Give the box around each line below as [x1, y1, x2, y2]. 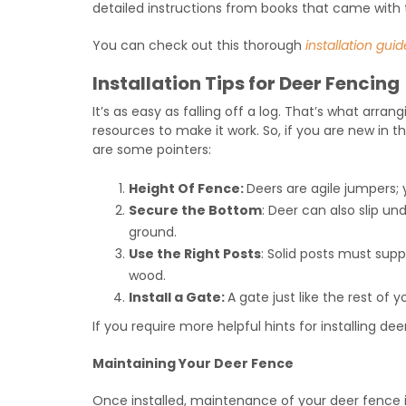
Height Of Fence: [129, 179, 246, 198]
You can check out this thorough [92, 36, 302, 54]
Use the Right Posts [129, 245, 261, 263]
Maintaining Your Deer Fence [92, 354, 294, 372]
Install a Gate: [129, 288, 227, 306]
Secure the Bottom [129, 201, 262, 219]
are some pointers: [92, 140, 211, 159]
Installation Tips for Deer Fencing [92, 71, 400, 96]
